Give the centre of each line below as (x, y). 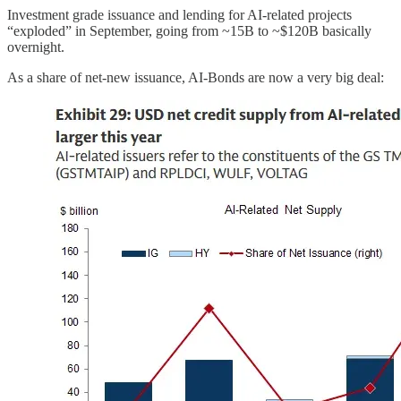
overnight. (36, 47)
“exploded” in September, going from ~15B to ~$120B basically (189, 31)
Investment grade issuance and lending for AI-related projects (179, 15)
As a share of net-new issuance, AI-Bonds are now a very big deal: (196, 78)
